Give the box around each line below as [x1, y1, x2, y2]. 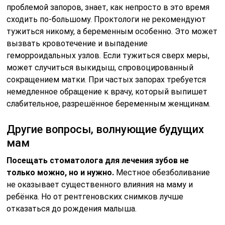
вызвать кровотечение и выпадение [7, 38, 148, 48]
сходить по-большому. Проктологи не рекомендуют [7, 14, 206, 24]
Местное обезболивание [114, 167, 210, 177]
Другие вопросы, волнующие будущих [7, 123, 204, 136]
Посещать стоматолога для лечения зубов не [7, 155, 189, 165]
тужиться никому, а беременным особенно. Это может [7, 26, 218, 36]
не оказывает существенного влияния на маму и [7, 179, 193, 189]
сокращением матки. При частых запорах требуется [7, 74, 206, 84]
